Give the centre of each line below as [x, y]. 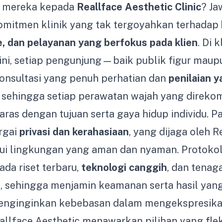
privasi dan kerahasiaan [74, 132]
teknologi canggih [124, 167]
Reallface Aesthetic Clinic [139, 7]
